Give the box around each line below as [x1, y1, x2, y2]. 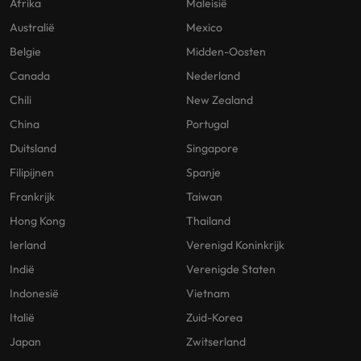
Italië [10, 309, 35, 325]
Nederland [186, 68, 240, 83]
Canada [10, 68, 50, 83]
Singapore [186, 140, 239, 156]
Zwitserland [186, 334, 246, 349]
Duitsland [10, 140, 56, 156]
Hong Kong [10, 213, 65, 228]
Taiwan [186, 189, 222, 204]
